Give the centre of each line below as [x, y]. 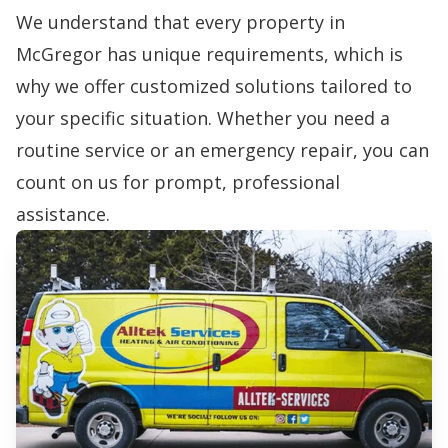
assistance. [63, 214]
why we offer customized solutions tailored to [214, 86]
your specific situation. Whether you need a [203, 118]
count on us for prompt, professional [178, 182]
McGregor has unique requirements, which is [209, 54]
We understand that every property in [180, 22]
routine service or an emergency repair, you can [222, 150]
